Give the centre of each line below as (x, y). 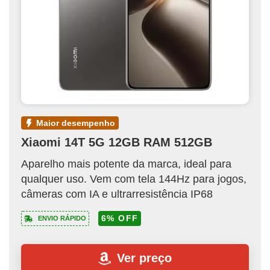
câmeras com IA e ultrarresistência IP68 (117, 194)
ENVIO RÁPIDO (61, 218)
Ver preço (144, 258)
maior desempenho (79, 123)
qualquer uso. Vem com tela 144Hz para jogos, (134, 179)
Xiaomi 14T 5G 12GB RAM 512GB (117, 142)
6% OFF (120, 218)
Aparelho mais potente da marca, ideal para (126, 164)
